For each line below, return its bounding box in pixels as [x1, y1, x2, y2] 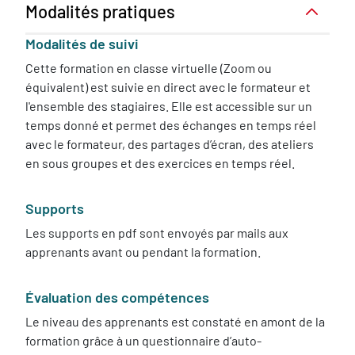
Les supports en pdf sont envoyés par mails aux [25, 225, 288, 240]
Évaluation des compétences [25, 288, 209, 306]
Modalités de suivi [25, 35, 139, 52]
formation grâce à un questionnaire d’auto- [25, 333, 261, 348]
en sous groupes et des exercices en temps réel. [25, 155, 295, 170]
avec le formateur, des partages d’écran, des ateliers [25, 136, 314, 151]
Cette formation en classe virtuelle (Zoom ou [25, 60, 272, 75]
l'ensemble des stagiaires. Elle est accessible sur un [25, 98, 312, 113]
